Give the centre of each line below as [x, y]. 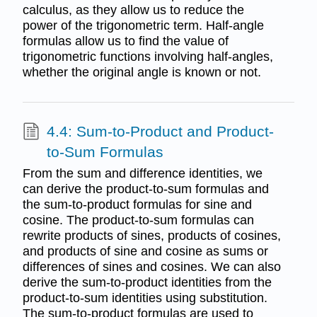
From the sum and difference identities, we [142, 173]
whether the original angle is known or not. [142, 72]
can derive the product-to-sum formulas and [145, 189]
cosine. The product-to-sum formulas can [138, 220]
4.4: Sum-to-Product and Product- [160, 132]
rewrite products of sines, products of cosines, [151, 235]
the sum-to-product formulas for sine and [137, 204]
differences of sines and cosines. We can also [151, 266]
